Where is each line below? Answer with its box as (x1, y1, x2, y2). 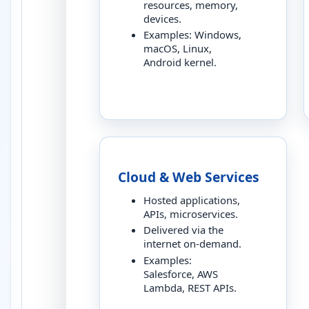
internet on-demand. (143, 237, 241, 251)
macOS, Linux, (143, 41, 212, 56)
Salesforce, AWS (143, 267, 218, 281)
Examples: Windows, (143, 28, 241, 42)
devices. (143, 11, 181, 26)
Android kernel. (143, 55, 217, 70)
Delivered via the (143, 223, 223, 237)
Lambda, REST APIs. (143, 281, 237, 295)
